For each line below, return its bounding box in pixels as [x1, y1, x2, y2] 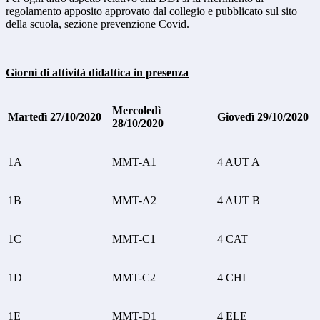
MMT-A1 [112, 156, 156, 169]
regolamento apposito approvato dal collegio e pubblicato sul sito [6, 5, 297, 18]
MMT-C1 [112, 233, 156, 246]
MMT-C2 [112, 271, 156, 284]
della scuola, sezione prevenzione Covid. [6, 18, 189, 31]
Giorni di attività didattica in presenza [6, 66, 189, 79]
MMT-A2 [112, 194, 156, 207]
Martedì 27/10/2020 [8, 111, 101, 124]
